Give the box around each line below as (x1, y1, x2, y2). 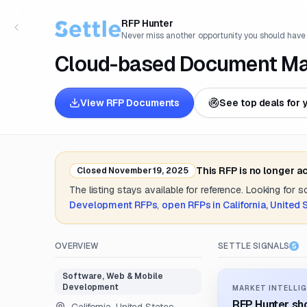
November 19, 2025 (106, 165, 188, 176)
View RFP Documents (80, 97, 180, 109)
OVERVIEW (55, 241, 99, 251)
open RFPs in (162, 199, 223, 211)
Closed (77, 165, 107, 176)
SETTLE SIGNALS (218, 241, 290, 251)
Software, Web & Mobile (62, 271, 163, 282)
